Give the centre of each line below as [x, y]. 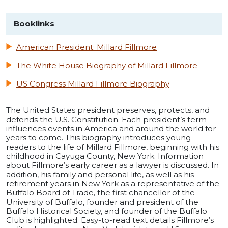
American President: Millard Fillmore [87, 47]
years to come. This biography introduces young [98, 137]
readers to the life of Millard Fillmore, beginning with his [113, 147]
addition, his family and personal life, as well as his [100, 174]
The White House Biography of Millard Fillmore [107, 65]
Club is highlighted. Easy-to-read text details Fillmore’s [110, 220]
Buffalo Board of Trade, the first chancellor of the [101, 192]
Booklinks [34, 23]
